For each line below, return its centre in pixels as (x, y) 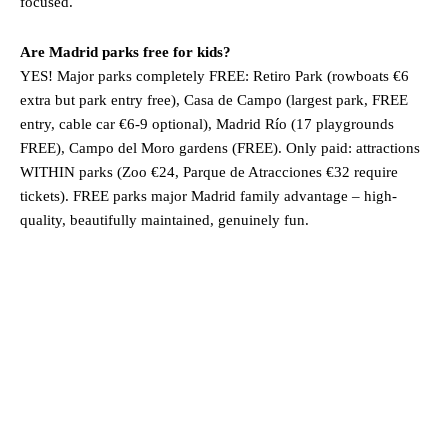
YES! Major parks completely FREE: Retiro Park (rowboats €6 (214, 76)
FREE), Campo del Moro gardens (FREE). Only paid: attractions (220, 148)
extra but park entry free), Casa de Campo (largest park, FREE (214, 100)
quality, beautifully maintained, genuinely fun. (164, 220)
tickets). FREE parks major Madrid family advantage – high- (208, 196)
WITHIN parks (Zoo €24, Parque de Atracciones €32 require (209, 172)
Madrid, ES (224, 345)
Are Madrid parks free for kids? (125, 52)
